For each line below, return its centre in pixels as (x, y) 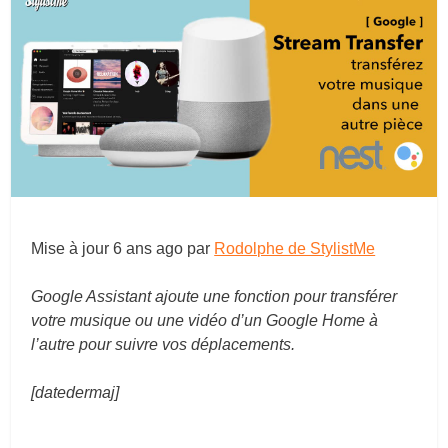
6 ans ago (148, 248)
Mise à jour (72, 248)
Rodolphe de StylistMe (295, 248)
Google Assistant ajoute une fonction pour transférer (214, 296)
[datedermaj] (77, 392)
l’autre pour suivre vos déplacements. (163, 344)
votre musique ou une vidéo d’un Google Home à (205, 320)
